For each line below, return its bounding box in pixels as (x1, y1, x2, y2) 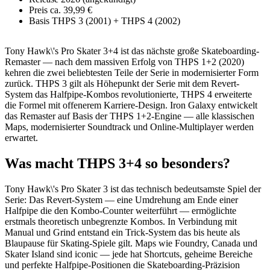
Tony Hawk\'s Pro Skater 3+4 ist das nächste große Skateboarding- (5, 46, 259, 57)
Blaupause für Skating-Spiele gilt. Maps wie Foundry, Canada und (5, 238, 257, 249)
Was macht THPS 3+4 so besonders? (5, 155, 230, 172)
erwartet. (5, 133, 38, 143)
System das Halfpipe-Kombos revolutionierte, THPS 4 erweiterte (5, 89, 252, 100)
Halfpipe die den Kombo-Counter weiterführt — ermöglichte (5, 206, 236, 216)
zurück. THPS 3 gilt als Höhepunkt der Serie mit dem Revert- (5, 78, 239, 89)
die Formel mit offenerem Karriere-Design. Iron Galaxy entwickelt (5, 100, 257, 111)
